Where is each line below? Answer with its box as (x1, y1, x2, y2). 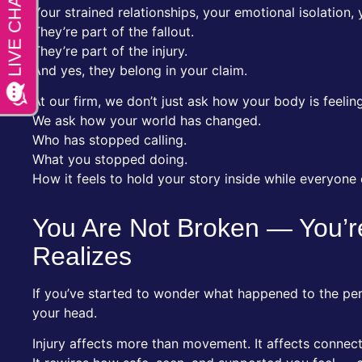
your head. (32, 305, 97, 321)
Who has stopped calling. (32, 132, 187, 148)
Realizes (32, 242, 132, 271)
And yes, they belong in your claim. (32, 61, 247, 78)
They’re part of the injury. (32, 42, 187, 59)
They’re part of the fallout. (32, 23, 194, 40)
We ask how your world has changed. (32, 112, 261, 128)
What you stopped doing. (32, 151, 187, 167)
